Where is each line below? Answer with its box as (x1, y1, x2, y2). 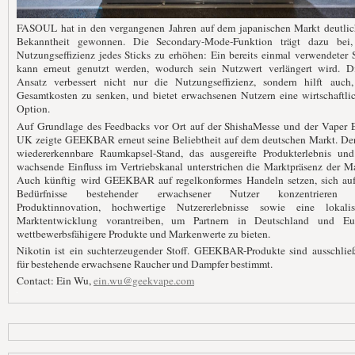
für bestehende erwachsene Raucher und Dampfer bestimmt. (17, 256, 273, 271)
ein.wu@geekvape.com (94, 273, 194, 288)
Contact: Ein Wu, (17, 273, 94, 288)
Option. (17, 101, 50, 116)
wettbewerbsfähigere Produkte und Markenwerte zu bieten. (17, 226, 270, 241)
